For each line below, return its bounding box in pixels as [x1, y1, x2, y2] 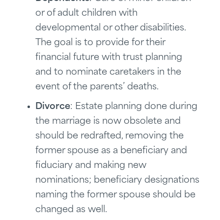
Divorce [35, 102, 70, 111]
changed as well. [35, 205, 107, 215]
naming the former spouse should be [35, 191, 195, 200]
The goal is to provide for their [35, 38, 165, 48]
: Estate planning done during [70, 102, 197, 111]
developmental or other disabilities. [35, 24, 186, 33]
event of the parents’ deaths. [35, 82, 159, 92]
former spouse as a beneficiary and [35, 146, 187, 156]
